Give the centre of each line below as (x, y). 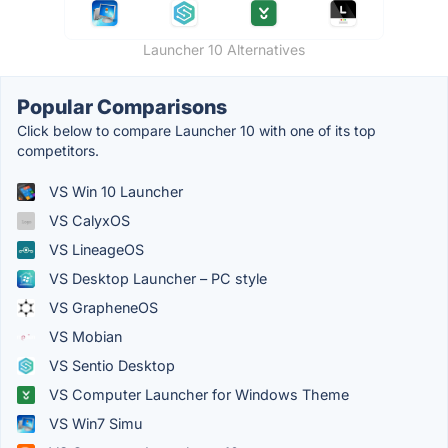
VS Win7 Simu (94, 424)
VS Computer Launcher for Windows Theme (197, 395)
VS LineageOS (94, 250)
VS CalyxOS (87, 221)
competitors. (58, 151)
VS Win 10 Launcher (114, 192)
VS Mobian (83, 337)
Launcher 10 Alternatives (224, 50)
